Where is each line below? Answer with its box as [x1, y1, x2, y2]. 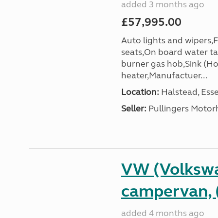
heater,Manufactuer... [121, 70, 207, 81]
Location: [121, 87, 159, 97]
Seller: [121, 103, 146, 114]
